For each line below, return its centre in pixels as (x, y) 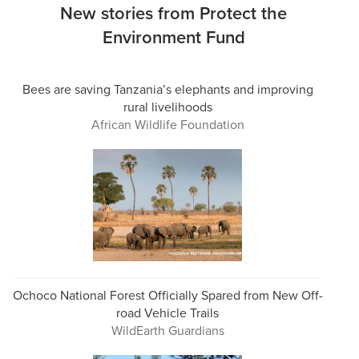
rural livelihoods (167, 107)
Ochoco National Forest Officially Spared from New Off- (167, 295)
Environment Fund (173, 37)
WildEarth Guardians (167, 331)
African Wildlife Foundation (167, 125)
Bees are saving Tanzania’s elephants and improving (167, 89)
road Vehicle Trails (167, 313)
